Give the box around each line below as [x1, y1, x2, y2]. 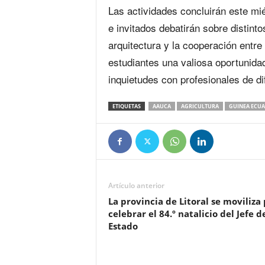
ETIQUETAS [112, 102, 141, 110]
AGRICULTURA [180, 102, 219, 110]
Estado [108, 220, 138, 232]
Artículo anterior [108, 180, 164, 190]
